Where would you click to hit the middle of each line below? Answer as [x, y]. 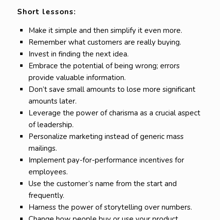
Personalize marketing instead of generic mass [106, 137]
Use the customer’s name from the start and [102, 184]
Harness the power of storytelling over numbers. [110, 207]
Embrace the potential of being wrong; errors [104, 66]
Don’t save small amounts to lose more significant [112, 90]
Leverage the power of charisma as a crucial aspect [114, 113]
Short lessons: [47, 12]
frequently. [46, 196]
